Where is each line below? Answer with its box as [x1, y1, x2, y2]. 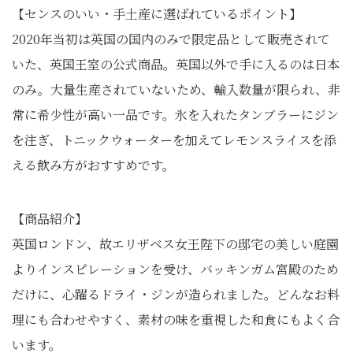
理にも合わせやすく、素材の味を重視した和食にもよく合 [12, 310, 340, 329]
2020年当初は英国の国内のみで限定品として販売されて [12, 30, 330, 48]
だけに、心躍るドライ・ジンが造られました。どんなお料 [12, 285, 340, 303]
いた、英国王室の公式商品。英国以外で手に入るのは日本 [12, 55, 340, 73]
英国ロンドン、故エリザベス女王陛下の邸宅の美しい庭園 [12, 235, 339, 253]
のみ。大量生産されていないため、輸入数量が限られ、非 [12, 80, 340, 98]
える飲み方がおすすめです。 [12, 156, 175, 174]
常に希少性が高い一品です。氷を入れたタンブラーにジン [12, 106, 339, 124]
